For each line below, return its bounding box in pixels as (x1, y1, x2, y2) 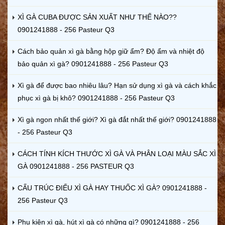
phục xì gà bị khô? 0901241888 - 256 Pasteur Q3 (18, 93, 175, 102)
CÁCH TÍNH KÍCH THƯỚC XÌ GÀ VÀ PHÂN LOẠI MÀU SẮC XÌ (18, 149, 216, 158)
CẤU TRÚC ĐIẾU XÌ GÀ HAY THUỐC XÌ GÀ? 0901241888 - (18, 183, 207, 192)
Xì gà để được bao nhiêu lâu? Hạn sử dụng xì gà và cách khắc (18, 81, 216, 89)
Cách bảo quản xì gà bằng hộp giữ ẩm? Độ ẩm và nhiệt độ (18, 47, 204, 55)
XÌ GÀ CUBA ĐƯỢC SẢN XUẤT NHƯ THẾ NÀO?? (18, 13, 177, 21)
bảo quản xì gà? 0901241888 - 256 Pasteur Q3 (18, 59, 168, 68)
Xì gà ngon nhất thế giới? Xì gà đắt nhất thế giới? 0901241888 (18, 115, 216, 124)
